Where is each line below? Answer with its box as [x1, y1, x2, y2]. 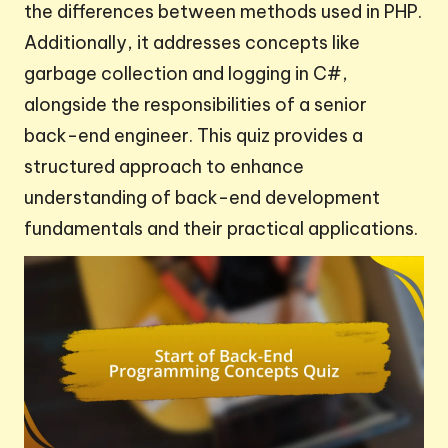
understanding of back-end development [24, 185, 380, 209]
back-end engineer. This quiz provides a [24, 123, 363, 147]
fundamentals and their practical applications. [24, 216, 418, 240]
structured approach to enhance [24, 154, 304, 178]
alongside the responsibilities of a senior [24, 92, 367, 116]
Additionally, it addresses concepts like [24, 30, 360, 54]
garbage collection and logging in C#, [24, 61, 348, 85]
